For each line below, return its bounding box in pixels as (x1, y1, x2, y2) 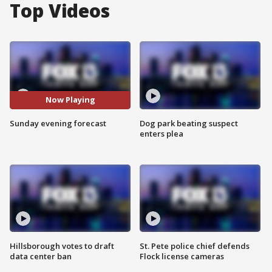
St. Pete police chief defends (140, 240, 250, 252)
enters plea (140, 127, 183, 139)
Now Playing (45, 94, 95, 106)
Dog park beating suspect (140, 117, 238, 129)
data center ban (10, 251, 72, 262)
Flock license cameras (140, 251, 224, 262)
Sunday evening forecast (10, 117, 106, 129)
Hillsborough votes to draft (10, 240, 114, 252)
